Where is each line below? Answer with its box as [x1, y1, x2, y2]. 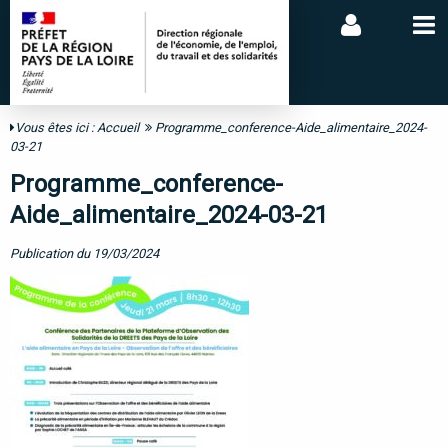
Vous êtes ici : [15, 120, 97, 136]
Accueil [97, 120, 139, 136]
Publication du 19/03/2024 [10, 245, 159, 261]
